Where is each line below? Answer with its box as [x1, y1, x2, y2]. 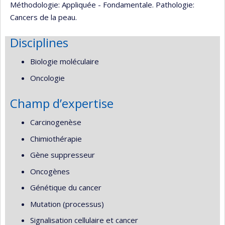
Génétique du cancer [30, 182, 101, 192]
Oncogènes [30, 166, 70, 176]
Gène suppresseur [30, 150, 95, 160]
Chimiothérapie [30, 133, 82, 144]
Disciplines [10, 34, 68, 51]
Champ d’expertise [10, 94, 114, 111]
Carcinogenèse [30, 117, 81, 127]
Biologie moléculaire [30, 56, 99, 66]
